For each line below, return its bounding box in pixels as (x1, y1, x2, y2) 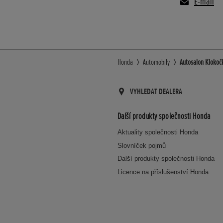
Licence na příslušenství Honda (117, 168, 209, 176)
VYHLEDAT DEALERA (130, 87, 182, 97)
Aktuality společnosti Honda (117, 128, 198, 136)
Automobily (143, 57, 170, 67)
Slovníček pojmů (117, 141, 166, 149)
